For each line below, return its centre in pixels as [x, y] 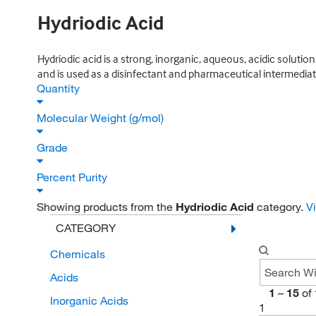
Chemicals [77, 254]
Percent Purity [73, 177]
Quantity [60, 88]
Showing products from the [106, 207]
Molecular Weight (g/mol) [102, 118]
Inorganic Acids [89, 300]
